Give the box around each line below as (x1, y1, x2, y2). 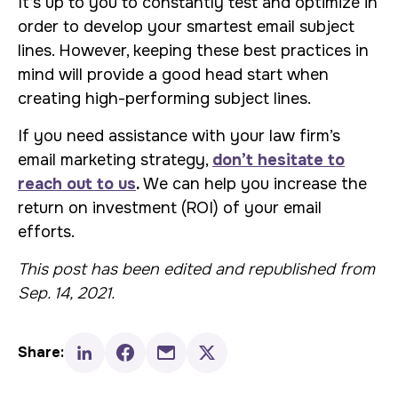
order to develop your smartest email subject (18, 17, 354, 36)
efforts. (18, 222, 75, 242)
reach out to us (18, 174, 136, 194)
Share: (18, 343, 64, 362)
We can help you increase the (139, 174, 367, 194)
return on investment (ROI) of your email (18, 198, 322, 218)
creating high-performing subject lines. (18, 89, 311, 108)
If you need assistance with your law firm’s (18, 126, 340, 146)
